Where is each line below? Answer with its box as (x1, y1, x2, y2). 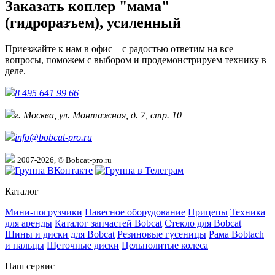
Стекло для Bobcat (165, 218, 241, 229)
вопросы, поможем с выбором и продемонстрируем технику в (5, 55, 266, 66)
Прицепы (188, 207, 228, 218)
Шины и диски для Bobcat (5, 229, 115, 240)
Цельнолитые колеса (122, 240, 208, 251)
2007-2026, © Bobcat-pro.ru (17, 155, 112, 165)
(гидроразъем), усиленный (5, 15, 181, 31)
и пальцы (5, 240, 44, 251)
